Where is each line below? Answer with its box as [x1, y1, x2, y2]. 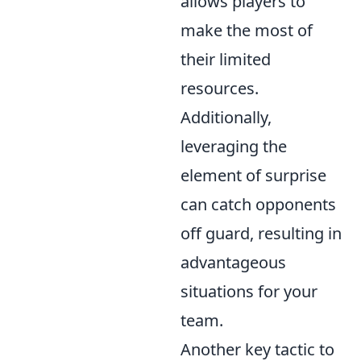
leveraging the [180, 135, 287, 157]
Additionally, [180, 106, 272, 128]
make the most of [180, 19, 313, 41]
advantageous [180, 251, 286, 273]
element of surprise [180, 164, 326, 186]
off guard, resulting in [180, 222, 342, 244]
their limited [180, 48, 271, 70]
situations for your [180, 280, 317, 302]
